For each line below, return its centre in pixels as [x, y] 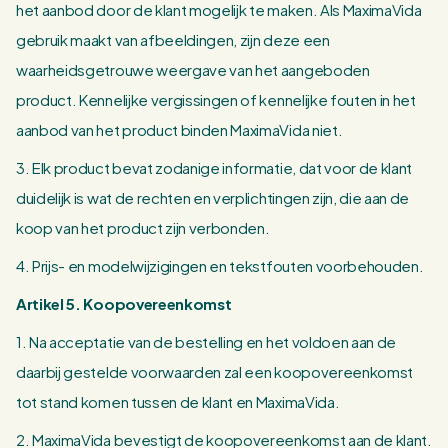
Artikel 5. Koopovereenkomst [124, 303]
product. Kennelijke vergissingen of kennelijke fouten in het [216, 99]
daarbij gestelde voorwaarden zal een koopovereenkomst [215, 371]
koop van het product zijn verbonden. [143, 227]
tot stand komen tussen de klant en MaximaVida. [178, 401]
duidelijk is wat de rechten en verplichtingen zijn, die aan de [213, 197]
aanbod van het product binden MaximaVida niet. [179, 129]
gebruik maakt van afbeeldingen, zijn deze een [173, 39]
